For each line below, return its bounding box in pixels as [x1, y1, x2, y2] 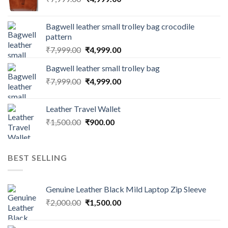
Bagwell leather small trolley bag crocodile [46, 21, 194, 32]
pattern [46, 32, 72, 42]
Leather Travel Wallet [46, 104, 121, 114]
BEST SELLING [8, 153, 67, 163]
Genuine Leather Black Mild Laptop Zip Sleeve [46, 184, 206, 194]
